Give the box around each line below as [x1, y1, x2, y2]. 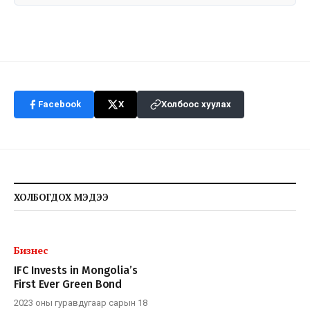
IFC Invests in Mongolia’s [14, 263, 138, 277]
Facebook [38, 98, 81, 109]
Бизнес [14, 243, 48, 257]
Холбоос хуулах [161, 98, 231, 109]
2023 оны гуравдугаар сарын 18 [14, 297, 147, 308]
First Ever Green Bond [14, 277, 122, 291]
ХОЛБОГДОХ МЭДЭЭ [14, 190, 109, 203]
